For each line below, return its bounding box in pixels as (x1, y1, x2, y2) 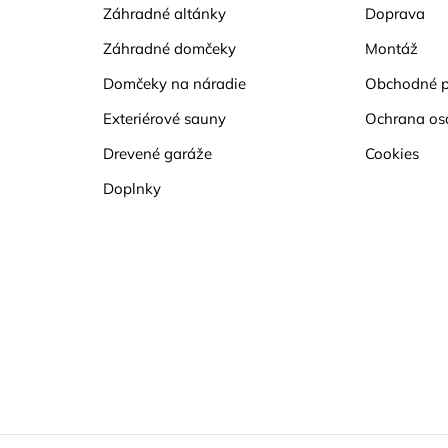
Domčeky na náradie (102, 74, 246, 93)
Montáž (365, 39, 419, 58)
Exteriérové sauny (102, 109, 226, 128)
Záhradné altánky (102, 4, 226, 23)
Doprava (365, 4, 426, 23)
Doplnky (102, 179, 161, 198)
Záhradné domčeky (102, 39, 236, 58)
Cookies (365, 144, 420, 163)
